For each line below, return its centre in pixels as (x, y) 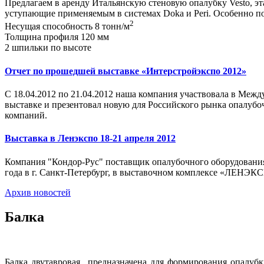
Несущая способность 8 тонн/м (67, 27)
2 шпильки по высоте (48, 48)
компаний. (26, 115)
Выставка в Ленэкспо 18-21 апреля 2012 (90, 138)
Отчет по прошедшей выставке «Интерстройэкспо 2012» (126, 71)
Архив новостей (38, 192)
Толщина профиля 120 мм (57, 37)
